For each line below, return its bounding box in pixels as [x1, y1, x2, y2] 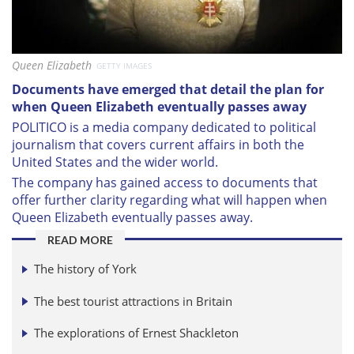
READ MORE [47, 232, 113, 247]
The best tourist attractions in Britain [34, 292, 232, 309]
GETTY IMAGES [96, 59, 152, 71]
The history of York [34, 261, 137, 277]
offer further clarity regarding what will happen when [12, 190, 327, 209]
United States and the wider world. [12, 153, 218, 171]
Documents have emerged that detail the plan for [12, 80, 324, 98]
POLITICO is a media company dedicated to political [12, 118, 316, 136]
